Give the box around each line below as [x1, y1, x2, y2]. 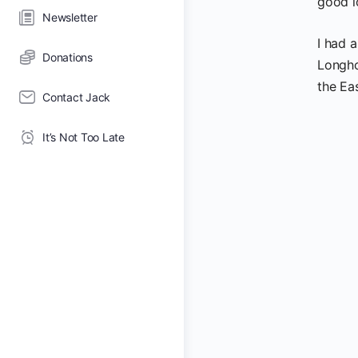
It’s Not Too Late [42, 130, 125, 144]
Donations [42, 50, 93, 64]
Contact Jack [42, 90, 111, 104]
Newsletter [42, 10, 97, 24]
